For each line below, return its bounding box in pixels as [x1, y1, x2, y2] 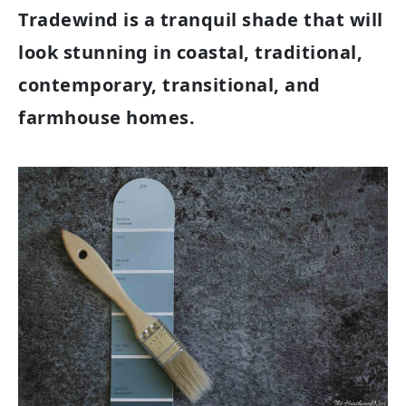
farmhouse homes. [18, 104, 195, 130]
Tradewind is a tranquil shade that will [18, 6, 383, 32]
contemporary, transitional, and [18, 72, 321, 97]
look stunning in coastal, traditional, [18, 39, 362, 64]
